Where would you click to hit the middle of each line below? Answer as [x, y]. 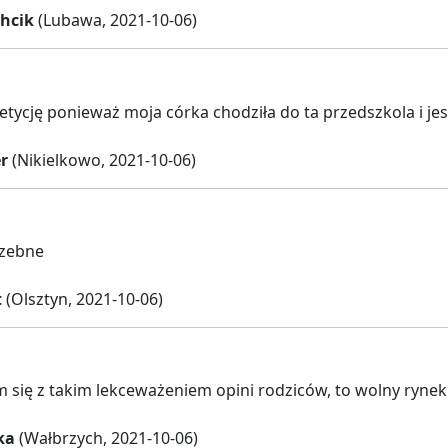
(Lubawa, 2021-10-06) [115, 20]
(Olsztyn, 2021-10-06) [82, 299]
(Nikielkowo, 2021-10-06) [102, 159]
